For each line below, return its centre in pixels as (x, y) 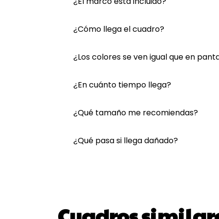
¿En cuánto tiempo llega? (122, 85)
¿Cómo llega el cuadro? (119, 29)
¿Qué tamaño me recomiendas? (136, 113)
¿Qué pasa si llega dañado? (126, 141)
